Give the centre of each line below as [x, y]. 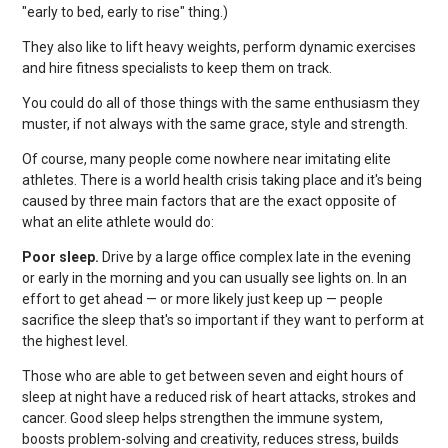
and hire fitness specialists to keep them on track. [176, 67]
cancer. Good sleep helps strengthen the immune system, [202, 417]
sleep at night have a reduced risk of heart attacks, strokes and [218, 396]
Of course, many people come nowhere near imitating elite [206, 158]
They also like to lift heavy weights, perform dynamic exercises [218, 46]
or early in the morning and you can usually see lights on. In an [214, 277]
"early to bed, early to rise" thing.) [124, 11]
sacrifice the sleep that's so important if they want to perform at [222, 319]
